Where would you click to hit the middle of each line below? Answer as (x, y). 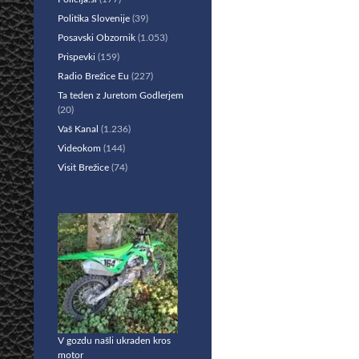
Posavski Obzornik (97, 38)
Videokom (79, 148)
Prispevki (77, 57)
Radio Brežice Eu (93, 76)
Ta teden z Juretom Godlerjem (121, 95)
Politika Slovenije (94, 18)
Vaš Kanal (78, 129)
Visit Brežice (83, 167)
